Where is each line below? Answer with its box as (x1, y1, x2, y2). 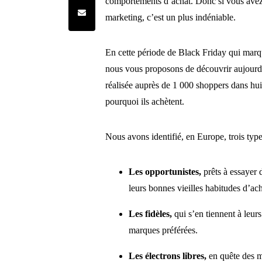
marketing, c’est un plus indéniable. (105, 12, 236, 23)
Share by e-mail (75, 6, 124, 15)
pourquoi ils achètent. (105, 96, 185, 107)
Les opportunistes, (129, 167, 204, 177)
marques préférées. (129, 225, 198, 236)
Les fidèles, (129, 209, 173, 219)
